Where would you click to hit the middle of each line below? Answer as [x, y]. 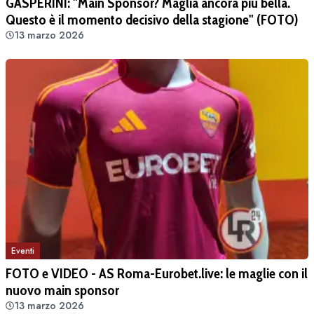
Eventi [23, 251]
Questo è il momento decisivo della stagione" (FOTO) [152, 19]
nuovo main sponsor [62, 291]
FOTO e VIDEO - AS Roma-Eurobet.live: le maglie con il [157, 274]
